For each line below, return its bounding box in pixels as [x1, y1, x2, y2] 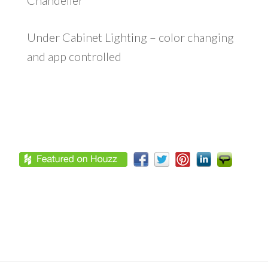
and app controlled [26, 49, 121, 64]
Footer [11, 151, 53, 169]
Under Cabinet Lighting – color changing [26, 30, 234, 45]
